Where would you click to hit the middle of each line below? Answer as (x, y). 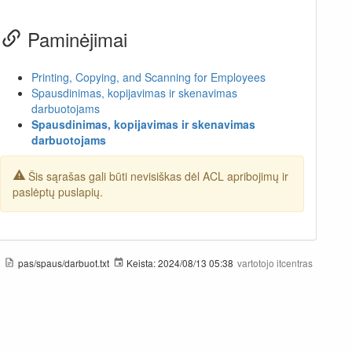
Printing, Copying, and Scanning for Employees (148, 77)
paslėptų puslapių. (57, 191)
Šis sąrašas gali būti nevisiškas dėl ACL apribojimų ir (157, 176)
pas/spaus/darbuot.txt (63, 262)
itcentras (295, 262)
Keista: (141, 262)
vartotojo (257, 262)
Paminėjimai (75, 38)
